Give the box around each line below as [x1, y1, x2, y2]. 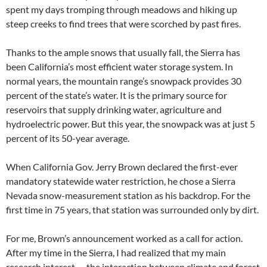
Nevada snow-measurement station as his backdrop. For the [6, 190, 250, 201]
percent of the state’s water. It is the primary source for [6, 89, 227, 101]
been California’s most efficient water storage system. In [6, 61, 233, 73]
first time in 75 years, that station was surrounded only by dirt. [6, 204, 259, 216]
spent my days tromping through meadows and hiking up [6, 4, 237, 15]
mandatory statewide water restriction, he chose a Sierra [6, 175, 235, 187]
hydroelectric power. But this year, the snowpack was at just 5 [6, 118, 255, 130]
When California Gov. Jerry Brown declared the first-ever [6, 161, 238, 173]
